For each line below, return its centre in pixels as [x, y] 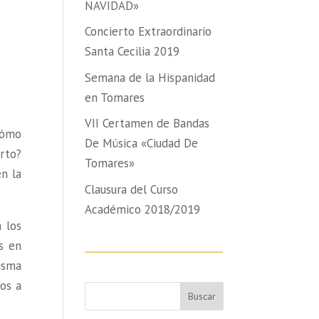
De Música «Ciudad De [142, 143]
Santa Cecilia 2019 [132, 51]
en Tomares [115, 97]
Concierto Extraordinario [148, 31]
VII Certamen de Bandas [147, 123]
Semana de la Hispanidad [150, 77]
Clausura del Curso [132, 189]
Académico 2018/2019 [143, 209]
